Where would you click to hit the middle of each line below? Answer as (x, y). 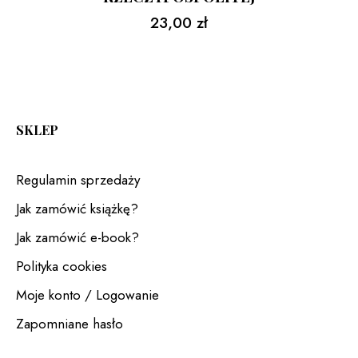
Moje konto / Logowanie (88, 294)
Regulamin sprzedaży (78, 179)
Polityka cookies (62, 266)
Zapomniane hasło (70, 323)
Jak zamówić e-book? (78, 237)
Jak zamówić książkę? (77, 208)
